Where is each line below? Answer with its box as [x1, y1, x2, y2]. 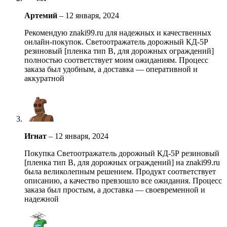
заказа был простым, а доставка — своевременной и [24, 185, 205, 194]
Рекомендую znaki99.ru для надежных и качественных [24, 28, 211, 37]
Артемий [24, 11, 59, 20]
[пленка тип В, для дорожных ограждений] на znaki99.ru [24, 158, 220, 167]
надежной [24, 194, 59, 203]
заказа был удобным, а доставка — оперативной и [24, 64, 198, 73]
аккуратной [24, 73, 64, 83]
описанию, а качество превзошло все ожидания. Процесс [24, 176, 222, 185]
